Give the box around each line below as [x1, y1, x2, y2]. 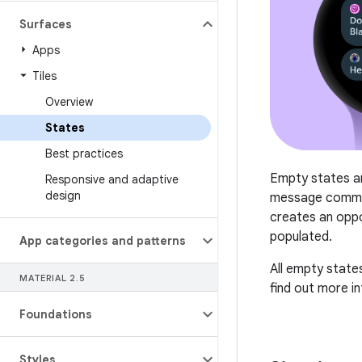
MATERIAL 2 [19, 272, 76, 284]
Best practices [45, 146, 123, 161]
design [45, 188, 81, 203]
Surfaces [19, 17, 72, 32]
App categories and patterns [19, 234, 186, 248]
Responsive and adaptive [45, 172, 179, 187]
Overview [45, 95, 93, 109]
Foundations [19, 307, 92, 322]
